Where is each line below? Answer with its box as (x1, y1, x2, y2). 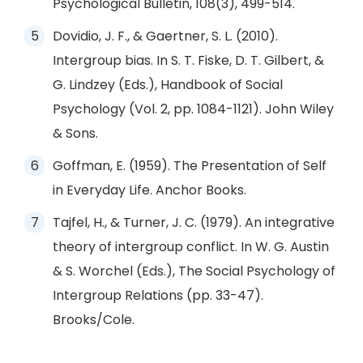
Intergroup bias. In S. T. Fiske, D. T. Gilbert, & (53, 51, 324, 70)
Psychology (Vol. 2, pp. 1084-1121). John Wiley (53, 100, 334, 118)
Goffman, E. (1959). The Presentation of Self (53, 156, 327, 175)
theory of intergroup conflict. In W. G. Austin (53, 237, 329, 256)
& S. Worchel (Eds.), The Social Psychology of (53, 262, 335, 280)
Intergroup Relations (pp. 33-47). (53, 286, 263, 305)
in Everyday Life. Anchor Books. (53, 181, 246, 199)
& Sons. (53, 124, 98, 143)
